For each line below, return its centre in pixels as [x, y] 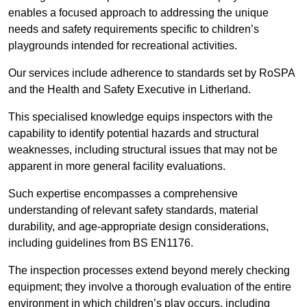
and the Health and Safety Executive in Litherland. [130, 90]
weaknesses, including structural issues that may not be [143, 150]
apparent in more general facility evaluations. [118, 167]
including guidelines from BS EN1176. [101, 243]
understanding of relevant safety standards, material [133, 210]
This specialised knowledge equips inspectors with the [140, 117]
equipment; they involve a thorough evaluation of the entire [150, 287]
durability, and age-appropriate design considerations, [138, 227]
